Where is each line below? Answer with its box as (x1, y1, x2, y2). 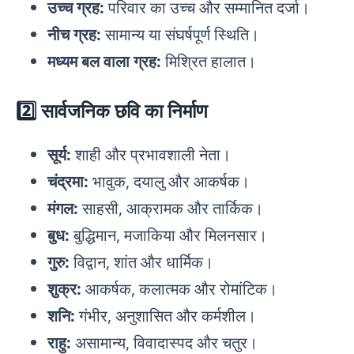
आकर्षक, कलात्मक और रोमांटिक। (81, 277, 277, 299)
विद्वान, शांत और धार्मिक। (70, 250, 213, 273)
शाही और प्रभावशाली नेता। (71, 143, 231, 165)
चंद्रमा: (47, 170, 88, 192)
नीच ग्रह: (47, 23, 101, 45)
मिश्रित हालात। (161, 50, 256, 72)
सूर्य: (47, 143, 71, 165)
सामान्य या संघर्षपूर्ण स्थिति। (101, 23, 259, 45)
